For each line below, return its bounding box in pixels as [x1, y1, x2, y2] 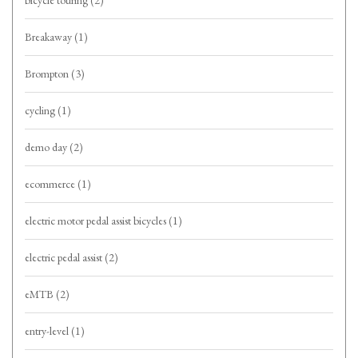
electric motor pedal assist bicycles [25, 213, 169, 229]
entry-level [25, 324, 71, 339]
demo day [25, 140, 70, 155]
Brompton [25, 66, 71, 82]
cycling [25, 103, 58, 118]
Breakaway [25, 30, 74, 45]
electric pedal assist [25, 250, 105, 265]
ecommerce [25, 177, 78, 192]
